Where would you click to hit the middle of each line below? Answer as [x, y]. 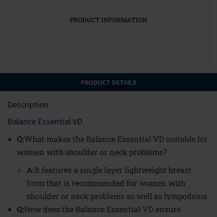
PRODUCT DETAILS [108, 82]
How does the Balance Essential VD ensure [102, 209]
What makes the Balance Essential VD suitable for [116, 139]
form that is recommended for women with [106, 183]
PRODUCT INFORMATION [108, 20]
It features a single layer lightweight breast [113, 170]
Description [28, 104]
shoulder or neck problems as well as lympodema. [118, 196]
